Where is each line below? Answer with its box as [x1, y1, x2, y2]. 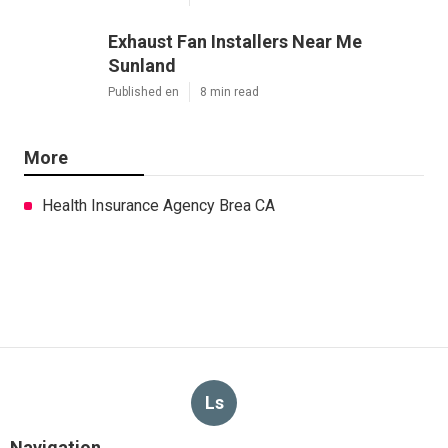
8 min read [200, 84, 259, 99]
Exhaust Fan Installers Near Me [108, 30, 362, 52]
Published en [108, 84, 179, 99]
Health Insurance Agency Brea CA [42, 195, 275, 215]
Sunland [108, 54, 176, 76]
